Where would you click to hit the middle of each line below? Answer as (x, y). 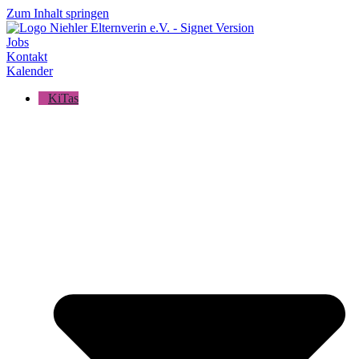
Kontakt (27, 56)
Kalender (30, 71)
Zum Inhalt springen (58, 13)
